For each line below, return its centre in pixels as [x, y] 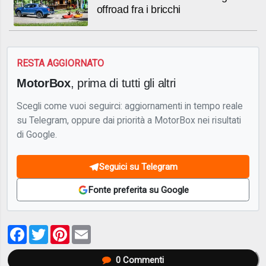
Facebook [50, 229]
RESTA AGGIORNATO [61, 64]
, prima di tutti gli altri [123, 83]
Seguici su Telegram [138, 167]
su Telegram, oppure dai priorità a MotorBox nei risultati [129, 120]
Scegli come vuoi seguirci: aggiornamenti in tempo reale [130, 106]
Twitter [65, 229]
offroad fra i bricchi [139, 9]
